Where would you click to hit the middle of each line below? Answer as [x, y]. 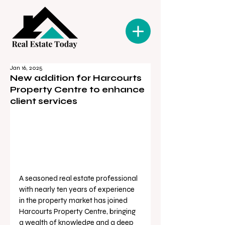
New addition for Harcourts [76, 78]
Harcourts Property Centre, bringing [78, 211]
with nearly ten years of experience [78, 189]
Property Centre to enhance [77, 90]
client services [44, 101]
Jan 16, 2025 [26, 68]
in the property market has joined [74, 200]
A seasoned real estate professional [79, 178]
